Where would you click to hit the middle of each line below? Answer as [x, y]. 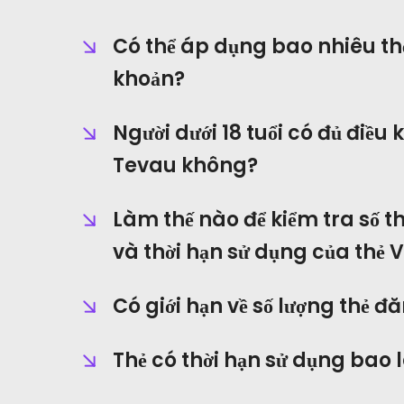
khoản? [149, 79]
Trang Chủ [126, 172]
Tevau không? [185, 165]
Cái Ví [107, 270]
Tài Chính [123, 318]
